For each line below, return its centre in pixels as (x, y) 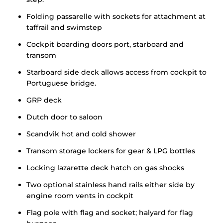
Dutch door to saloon (64, 117)
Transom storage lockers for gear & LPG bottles (111, 151)
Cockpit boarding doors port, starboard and (105, 44)
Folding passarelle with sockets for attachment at (116, 16)
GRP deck (44, 100)
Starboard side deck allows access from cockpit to (116, 72)
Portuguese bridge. (61, 83)
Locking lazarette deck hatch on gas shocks (105, 168)
